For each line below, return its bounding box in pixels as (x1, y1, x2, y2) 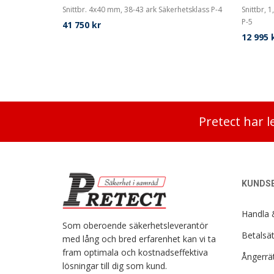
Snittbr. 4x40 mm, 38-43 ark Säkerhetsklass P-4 (62, 4, 222, 15)
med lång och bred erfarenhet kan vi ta (62, 232, 216, 245)
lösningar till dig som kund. (62, 259, 167, 272)
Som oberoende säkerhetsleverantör (62, 219, 208, 231)
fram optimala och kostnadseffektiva (62, 246, 208, 258)
